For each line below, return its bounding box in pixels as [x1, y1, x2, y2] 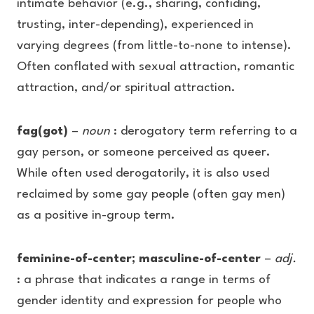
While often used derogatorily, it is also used [17, 168, 269, 179]
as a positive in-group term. [17, 210, 175, 221]
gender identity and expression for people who [17, 295, 282, 307]
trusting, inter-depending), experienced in [17, 19, 254, 31]
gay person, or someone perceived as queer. [17, 146, 271, 158]
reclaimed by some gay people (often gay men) [17, 189, 285, 200]
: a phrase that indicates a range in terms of [17, 274, 271, 286]
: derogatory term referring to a [110, 125, 297, 137]
